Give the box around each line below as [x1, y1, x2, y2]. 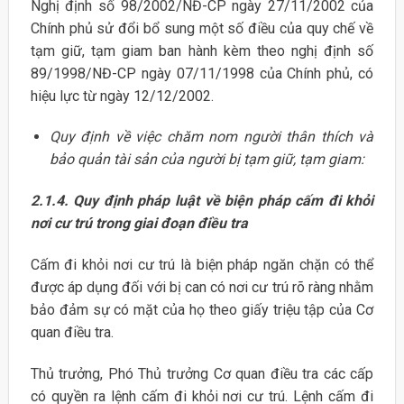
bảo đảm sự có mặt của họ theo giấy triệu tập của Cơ [30, 300, 374, 318]
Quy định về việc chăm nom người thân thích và [49, 128, 374, 146]
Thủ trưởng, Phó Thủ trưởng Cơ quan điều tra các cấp [30, 364, 374, 382]
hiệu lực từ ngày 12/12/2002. [30, 87, 214, 105]
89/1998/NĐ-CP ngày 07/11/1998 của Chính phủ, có [30, 64, 374, 82]
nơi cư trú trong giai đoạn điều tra [30, 215, 248, 233]
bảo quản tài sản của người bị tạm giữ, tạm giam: [49, 151, 364, 169]
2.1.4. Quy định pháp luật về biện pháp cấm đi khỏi [30, 192, 374, 210]
